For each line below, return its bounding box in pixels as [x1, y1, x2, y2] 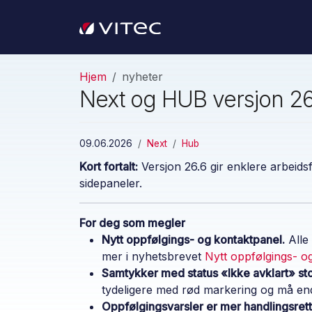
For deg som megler [79, 215, 185, 230]
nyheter [122, 69, 163, 84]
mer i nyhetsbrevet [102, 249, 205, 263]
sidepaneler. [79, 175, 142, 190]
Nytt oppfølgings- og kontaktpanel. [102, 232, 285, 247]
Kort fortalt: [79, 159, 138, 173]
